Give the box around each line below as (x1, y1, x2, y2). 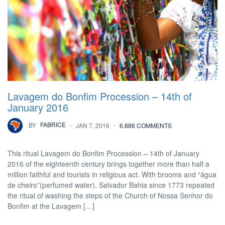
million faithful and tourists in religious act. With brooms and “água (8, 169, 216, 180)
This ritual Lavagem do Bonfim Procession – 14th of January (8, 148, 199, 159)
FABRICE (39, 120, 66, 129)
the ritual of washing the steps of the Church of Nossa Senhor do (8, 190, 213, 201)
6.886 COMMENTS (120, 121, 172, 130)
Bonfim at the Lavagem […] (8, 201, 94, 211)
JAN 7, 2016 (76, 121, 109, 130)
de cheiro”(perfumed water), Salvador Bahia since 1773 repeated (8, 180, 214, 190)
